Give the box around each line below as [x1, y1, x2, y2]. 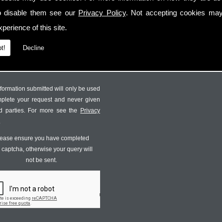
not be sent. [26, 156, 57, 164]
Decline [23, 44, 44, 52]
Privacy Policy [78, 8, 126, 17]
